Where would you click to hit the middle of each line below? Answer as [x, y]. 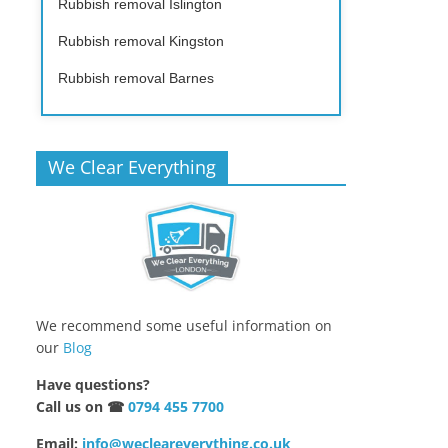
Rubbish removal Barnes [136, 77]
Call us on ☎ [82, 407]
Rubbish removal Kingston [141, 40]
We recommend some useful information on [184, 326]
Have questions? [93, 385]
